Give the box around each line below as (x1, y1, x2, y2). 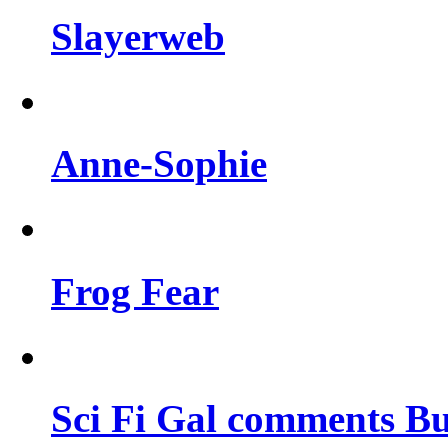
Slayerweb (51, 15, 225, 60)
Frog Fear (51, 269, 219, 314)
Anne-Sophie (51, 142, 267, 187)
